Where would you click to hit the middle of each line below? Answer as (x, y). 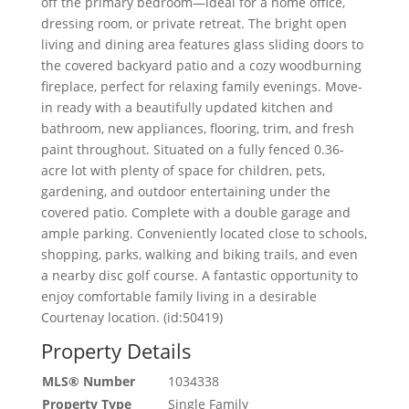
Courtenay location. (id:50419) (131, 317)
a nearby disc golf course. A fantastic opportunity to (199, 275)
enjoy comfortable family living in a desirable (178, 296)
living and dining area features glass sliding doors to (202, 44)
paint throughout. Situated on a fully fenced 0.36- (192, 149)
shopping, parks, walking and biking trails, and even (199, 254)
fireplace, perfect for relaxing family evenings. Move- (201, 86)
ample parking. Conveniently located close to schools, (204, 233)
